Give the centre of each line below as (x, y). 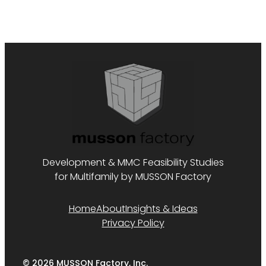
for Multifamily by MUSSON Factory (133, 177)
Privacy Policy (133, 223)
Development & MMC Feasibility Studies (133, 163)
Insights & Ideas (161, 209)
